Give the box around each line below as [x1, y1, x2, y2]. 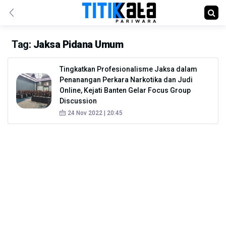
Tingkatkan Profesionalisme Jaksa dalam [60, 65, 197, 73]
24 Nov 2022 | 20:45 [68, 109, 123, 117]
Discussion [60, 97, 97, 105]
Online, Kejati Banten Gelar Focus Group [60, 86, 191, 94]
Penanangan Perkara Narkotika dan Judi [60, 76, 193, 84]
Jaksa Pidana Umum [33, 38, 123, 50]
